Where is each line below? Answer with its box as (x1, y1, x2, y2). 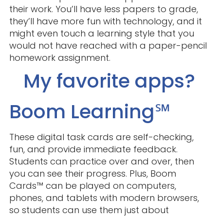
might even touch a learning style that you (9, 27, 194, 39)
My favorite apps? (23, 67, 195, 94)
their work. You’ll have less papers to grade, (9, 2, 198, 15)
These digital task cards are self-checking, (9, 130, 194, 143)
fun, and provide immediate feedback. (9, 143, 178, 155)
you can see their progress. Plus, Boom (9, 167, 176, 180)
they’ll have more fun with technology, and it (9, 15, 202, 27)
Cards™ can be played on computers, (9, 179, 176, 192)
